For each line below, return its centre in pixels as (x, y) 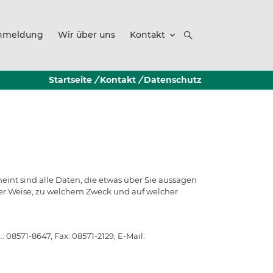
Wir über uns (87, 35)
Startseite (70, 80)
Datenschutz (173, 80)
